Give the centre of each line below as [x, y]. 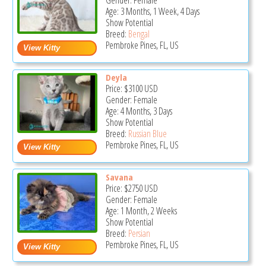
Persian [139, 233]
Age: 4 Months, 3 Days [139, 111]
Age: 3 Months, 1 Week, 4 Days [152, 12]
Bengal [139, 34]
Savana [119, 177]
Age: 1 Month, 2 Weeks [141, 210]
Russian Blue [147, 133]
